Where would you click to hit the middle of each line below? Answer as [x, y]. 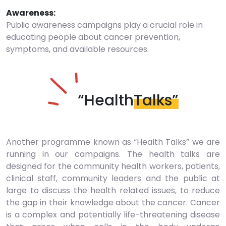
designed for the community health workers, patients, [113, 166]
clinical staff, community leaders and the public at [113, 178]
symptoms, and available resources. [77, 49]
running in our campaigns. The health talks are [113, 154]
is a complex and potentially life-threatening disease [113, 214]
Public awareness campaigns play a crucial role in [104, 25]
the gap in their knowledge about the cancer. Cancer [113, 202]
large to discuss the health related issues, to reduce [113, 190]
